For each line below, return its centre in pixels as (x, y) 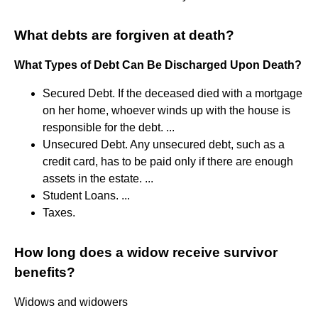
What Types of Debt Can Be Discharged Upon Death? (158, 65)
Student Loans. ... (86, 195)
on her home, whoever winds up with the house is (166, 110)
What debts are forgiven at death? (124, 35)
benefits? (45, 272)
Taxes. (59, 212)
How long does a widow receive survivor (146, 252)
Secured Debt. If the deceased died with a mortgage (172, 93)
